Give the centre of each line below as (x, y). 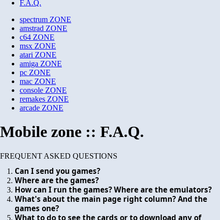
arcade (30, 108)
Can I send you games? (57, 171)
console (31, 90)
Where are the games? (57, 180)
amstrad (32, 28)
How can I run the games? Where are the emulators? (113, 189)
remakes (32, 99)
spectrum (34, 19)
